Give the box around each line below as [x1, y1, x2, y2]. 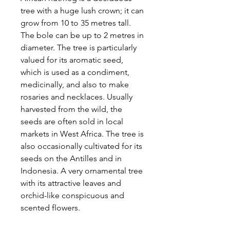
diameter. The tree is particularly [21, 43, 137, 52]
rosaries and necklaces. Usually [21, 92, 132, 102]
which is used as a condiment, [21, 67, 129, 77]
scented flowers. [21, 203, 80, 213]
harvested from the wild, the [21, 104, 122, 114]
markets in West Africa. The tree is [21, 129, 144, 139]
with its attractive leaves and [21, 178, 121, 188]
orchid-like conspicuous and [21, 190, 124, 200]
